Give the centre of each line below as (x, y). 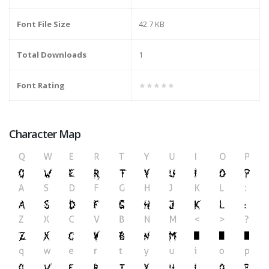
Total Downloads (52, 55)
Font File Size (44, 24)
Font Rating (41, 86)
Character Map (45, 134)
